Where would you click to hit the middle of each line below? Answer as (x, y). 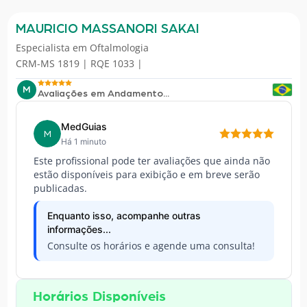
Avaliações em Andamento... (103, 94)
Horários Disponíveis (99, 297)
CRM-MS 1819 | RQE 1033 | (79, 64)
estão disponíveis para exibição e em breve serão (146, 175)
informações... (79, 230)
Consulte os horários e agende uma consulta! (151, 246)
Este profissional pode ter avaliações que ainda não (151, 161)
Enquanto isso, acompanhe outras (124, 216)
